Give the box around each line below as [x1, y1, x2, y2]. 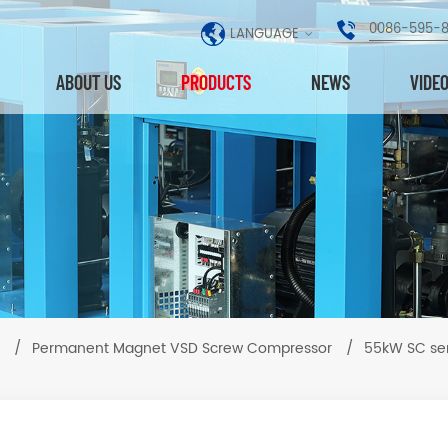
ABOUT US [56, 70, 121, 94]
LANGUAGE [230, 23, 299, 45]
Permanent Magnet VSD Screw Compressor [32, 336, 332, 360]
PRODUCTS [181, 70, 251, 94]
